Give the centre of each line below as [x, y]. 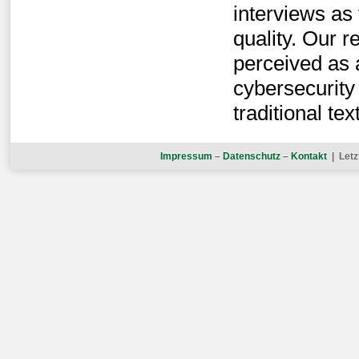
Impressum [186, 157]
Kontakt [309, 157]
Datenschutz [252, 157]
